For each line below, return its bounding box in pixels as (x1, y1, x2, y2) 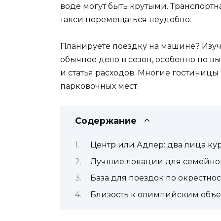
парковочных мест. (60, 81, 139, 91)
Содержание (75, 115, 137, 126)
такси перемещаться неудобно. (60, 14, 191, 24)
